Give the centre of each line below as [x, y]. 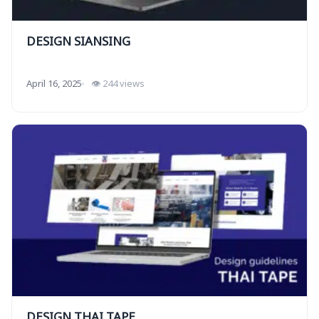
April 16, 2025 [54, 84]
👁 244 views [118, 84]
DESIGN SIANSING [78, 42]
